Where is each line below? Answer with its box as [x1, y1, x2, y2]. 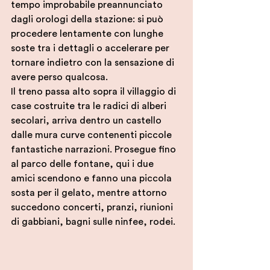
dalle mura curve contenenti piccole [11, 130, 174, 140]
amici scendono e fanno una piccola [11, 174, 174, 184]
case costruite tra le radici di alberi [11, 101, 169, 111]
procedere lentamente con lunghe [11, 29, 166, 39]
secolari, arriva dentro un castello [11, 116, 164, 126]
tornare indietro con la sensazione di [11, 58, 177, 68]
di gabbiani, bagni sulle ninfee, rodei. [11, 217, 178, 227]
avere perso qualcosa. [11, 72, 108, 83]
